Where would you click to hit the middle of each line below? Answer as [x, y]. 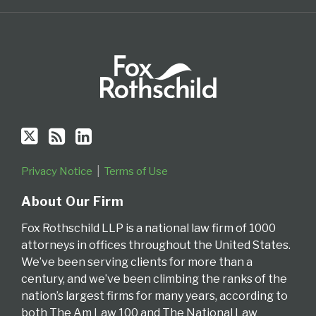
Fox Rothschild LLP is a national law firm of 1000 [148, 228]
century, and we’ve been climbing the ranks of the [154, 279]
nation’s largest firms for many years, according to [154, 296]
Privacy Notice [57, 171]
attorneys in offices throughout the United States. [156, 245]
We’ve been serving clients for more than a [137, 262]
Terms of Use [136, 171]
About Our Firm [72, 201]
